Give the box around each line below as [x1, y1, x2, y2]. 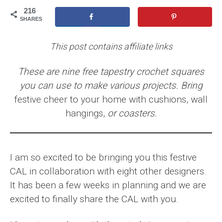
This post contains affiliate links [50, 41, 172, 52]
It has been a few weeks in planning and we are [10, 179, 206, 191]
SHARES [20, 16, 42, 22]
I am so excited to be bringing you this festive [10, 151, 197, 163]
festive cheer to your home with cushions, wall [14, 93, 208, 105]
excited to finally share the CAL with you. [10, 193, 178, 205]
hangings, [65, 107, 105, 119]
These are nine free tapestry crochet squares [18, 65, 204, 77]
